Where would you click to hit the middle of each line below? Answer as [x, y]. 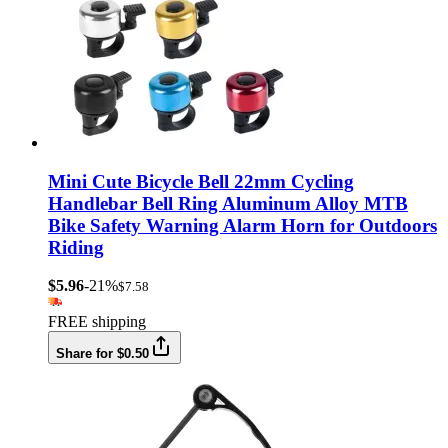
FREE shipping [97, 322]
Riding [76, 247]
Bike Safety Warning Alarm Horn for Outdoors [242, 225]
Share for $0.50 [102, 354]
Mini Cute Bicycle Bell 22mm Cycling [201, 181]
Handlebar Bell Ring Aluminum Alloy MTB [228, 203]
